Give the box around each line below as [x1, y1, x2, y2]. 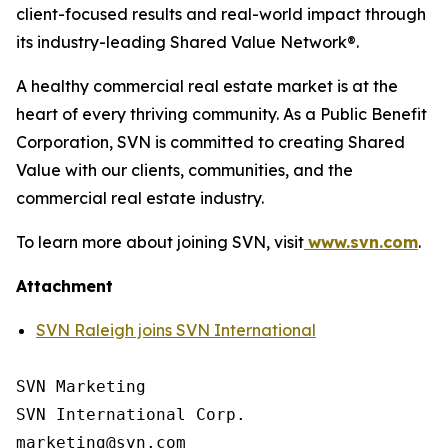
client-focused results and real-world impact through [16, 4, 426, 24]
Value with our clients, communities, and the [16, 160, 353, 180]
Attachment [16, 276, 113, 296]
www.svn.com [308, 232, 418, 252]
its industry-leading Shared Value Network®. [16, 32, 359, 52]
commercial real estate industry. [16, 188, 264, 208]
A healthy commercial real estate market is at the [16, 76, 398, 96]
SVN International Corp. [16, 405, 246, 424]
